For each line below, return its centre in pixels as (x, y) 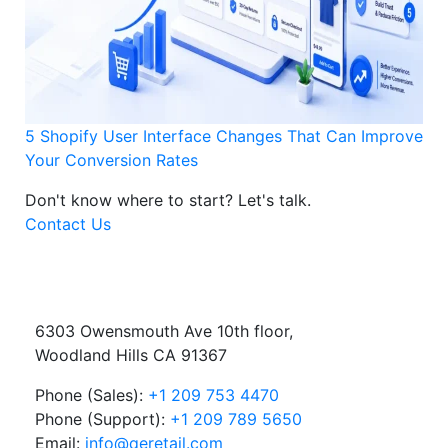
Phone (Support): (102, 419)
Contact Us (68, 223)
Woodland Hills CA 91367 (131, 355)
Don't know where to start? (131, 199)
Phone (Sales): (91, 395)
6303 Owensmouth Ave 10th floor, (164, 331)
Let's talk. (274, 199)
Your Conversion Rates (111, 159)
